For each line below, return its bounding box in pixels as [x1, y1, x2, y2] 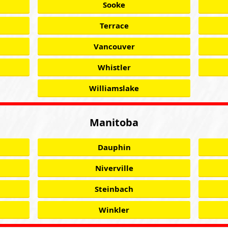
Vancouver [93, 41, 135, 52]
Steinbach [95, 184, 133, 194]
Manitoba [90, 116, 138, 129]
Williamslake [89, 83, 139, 94]
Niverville [95, 163, 133, 174]
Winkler [99, 205, 129, 215]
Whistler [97, 62, 131, 73]
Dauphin [97, 142, 131, 153]
